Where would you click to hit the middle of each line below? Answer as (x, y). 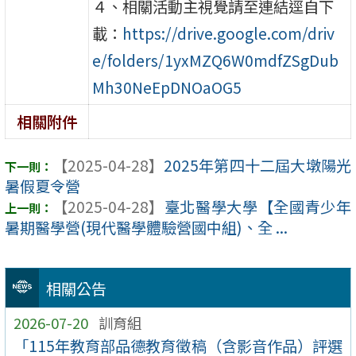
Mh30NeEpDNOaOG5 (167, 88)
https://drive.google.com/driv (229, 34)
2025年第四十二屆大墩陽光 (257, 165)
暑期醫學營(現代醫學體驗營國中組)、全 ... (146, 227)
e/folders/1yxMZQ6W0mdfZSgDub (216, 61)
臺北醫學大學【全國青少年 (257, 206)
